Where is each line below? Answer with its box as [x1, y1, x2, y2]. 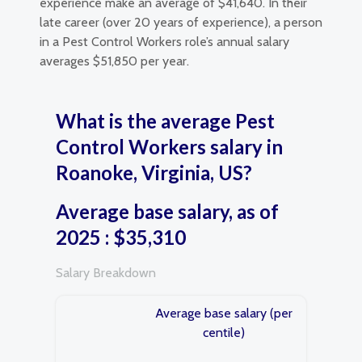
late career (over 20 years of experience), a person [40, 15, 322, 30]
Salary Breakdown [56, 265, 156, 280]
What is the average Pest [56, 109, 275, 133]
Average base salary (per [155, 305, 293, 321]
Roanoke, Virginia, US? [56, 161, 252, 184]
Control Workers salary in [56, 135, 283, 158]
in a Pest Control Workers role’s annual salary [40, 34, 289, 49]
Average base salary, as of [56, 200, 279, 223]
